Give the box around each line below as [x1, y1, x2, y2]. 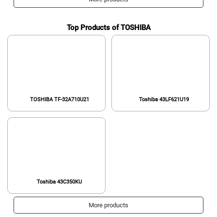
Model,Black [45, 1, 75, 8]
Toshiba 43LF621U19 [139, 96, 189, 103]
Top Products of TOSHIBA [66, 23, 151, 32]
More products [89, 201, 128, 209]
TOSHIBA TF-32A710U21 [30, 96, 89, 103]
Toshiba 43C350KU [37, 179, 82, 186]
